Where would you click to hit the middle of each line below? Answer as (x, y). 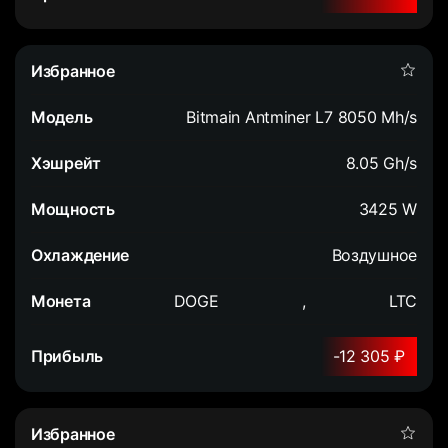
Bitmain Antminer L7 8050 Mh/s (301, 116)
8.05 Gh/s (381, 162)
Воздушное (374, 254)
